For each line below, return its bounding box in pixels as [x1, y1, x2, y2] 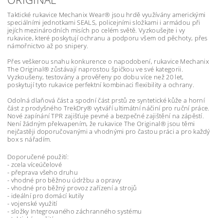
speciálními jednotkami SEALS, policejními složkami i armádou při [7, 18, 200, 27]
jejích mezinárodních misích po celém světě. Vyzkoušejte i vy [7, 25, 185, 35]
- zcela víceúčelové [7, 160, 62, 169]
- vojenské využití [7, 199, 57, 208]
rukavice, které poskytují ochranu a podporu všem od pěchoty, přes [7, 33, 208, 42]
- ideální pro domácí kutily [7, 191, 84, 200]
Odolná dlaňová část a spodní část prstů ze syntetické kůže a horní [7, 95, 205, 105]
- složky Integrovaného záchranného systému [7, 206, 142, 216]
